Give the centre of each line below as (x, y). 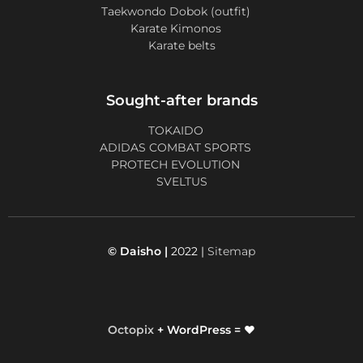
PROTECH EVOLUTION (175, 165)
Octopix (131, 330)
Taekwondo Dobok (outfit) (175, 12)
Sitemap (231, 252)
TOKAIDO (175, 131)
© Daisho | (138, 252)
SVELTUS (181, 182)
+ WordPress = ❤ (205, 330)
